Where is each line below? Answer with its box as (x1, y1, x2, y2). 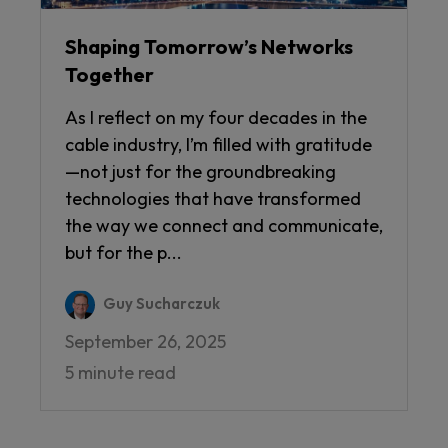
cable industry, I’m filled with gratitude (65, 133, 372, 157)
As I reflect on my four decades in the (65, 106, 367, 130)
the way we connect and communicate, (65, 214, 383, 238)
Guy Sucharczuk (103, 294, 220, 314)
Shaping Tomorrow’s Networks (65, 34, 353, 60)
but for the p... (65, 241, 182, 265)
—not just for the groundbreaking (65, 160, 336, 184)
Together (65, 62, 154, 88)
